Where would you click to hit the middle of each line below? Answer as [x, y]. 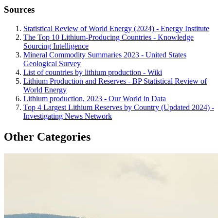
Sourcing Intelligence [56, 46]
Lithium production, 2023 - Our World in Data [95, 98]
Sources [19, 10]
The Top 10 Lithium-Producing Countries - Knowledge [109, 37]
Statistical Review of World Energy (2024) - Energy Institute [116, 28]
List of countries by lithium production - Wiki [93, 72]
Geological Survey [52, 63]
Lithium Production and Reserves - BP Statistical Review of [115, 81]
